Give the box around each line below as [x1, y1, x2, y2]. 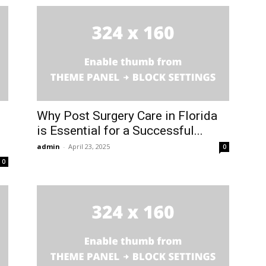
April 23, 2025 [68, 142, 110, 151]
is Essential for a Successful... [37, 123, 203, 138]
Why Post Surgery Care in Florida [37, 109, 217, 123]
